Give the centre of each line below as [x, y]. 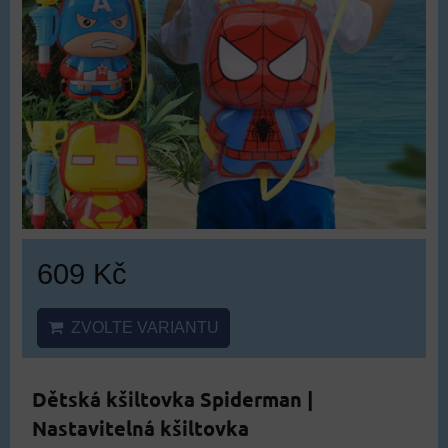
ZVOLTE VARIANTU [141, 327]
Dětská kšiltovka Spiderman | [172, 398]
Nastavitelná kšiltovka [140, 427]
